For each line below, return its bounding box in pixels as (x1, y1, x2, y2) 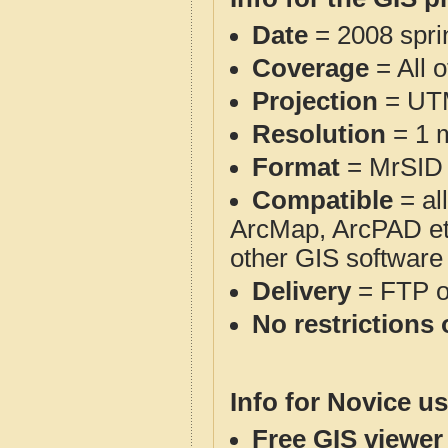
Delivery (252, 277, 351, 305)
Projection (252, 87, 378, 115)
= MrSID (340, 153, 443, 181)
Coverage (252, 54, 369, 82)
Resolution (252, 120, 386, 148)
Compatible (252, 186, 393, 214)
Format (252, 153, 340, 181)
